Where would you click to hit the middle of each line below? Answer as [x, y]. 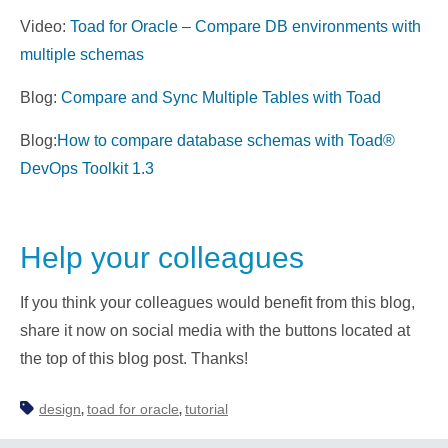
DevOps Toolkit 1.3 [87, 168]
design [60, 409]
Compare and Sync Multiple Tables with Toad [221, 97]
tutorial [206, 409]
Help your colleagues [162, 257]
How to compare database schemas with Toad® [226, 140]
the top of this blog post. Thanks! [134, 358]
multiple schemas [82, 54]
